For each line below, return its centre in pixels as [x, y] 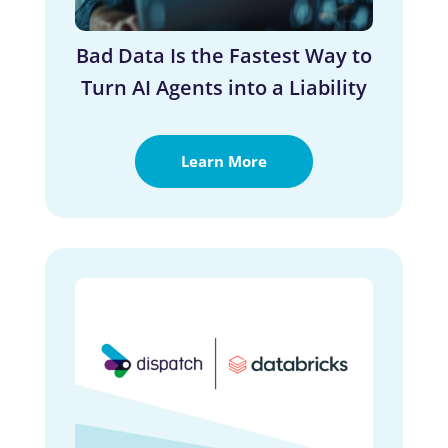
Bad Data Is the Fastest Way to [223, 55]
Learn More [223, 160]
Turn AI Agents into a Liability [223, 87]
